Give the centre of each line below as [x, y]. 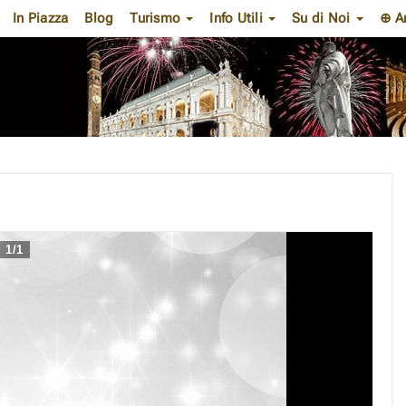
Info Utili [238, 18]
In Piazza [41, 18]
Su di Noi [323, 18]
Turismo [157, 18]
